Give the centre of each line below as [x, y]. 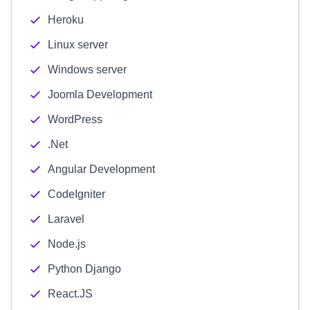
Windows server [87, 70]
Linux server [78, 45]
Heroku [66, 20]
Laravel [66, 219]
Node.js [67, 244]
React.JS [70, 294]
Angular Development [101, 169]
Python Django [84, 269]
